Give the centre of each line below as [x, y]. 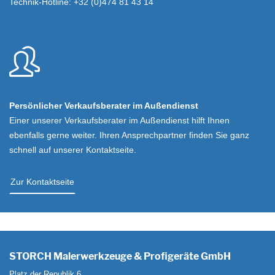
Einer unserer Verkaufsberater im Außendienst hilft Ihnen [119, 120]
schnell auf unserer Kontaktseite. [73, 149]
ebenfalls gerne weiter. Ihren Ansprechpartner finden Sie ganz [129, 135]
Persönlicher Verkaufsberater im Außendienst [104, 105]
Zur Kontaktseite [42, 181]
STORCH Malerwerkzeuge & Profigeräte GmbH [120, 256]
